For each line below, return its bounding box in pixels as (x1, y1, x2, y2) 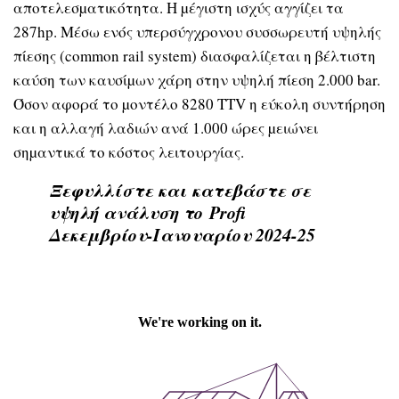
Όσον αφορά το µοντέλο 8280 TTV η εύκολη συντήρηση (13, 93, 386, 114)
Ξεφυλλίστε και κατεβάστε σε (49, 176, 311, 202)
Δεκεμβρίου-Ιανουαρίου (49, 221, 256, 247)
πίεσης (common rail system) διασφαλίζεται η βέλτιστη (13, 45, 376, 66)
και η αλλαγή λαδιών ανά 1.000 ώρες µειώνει (13, 117, 318, 138)
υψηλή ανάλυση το (49, 199, 209, 224)
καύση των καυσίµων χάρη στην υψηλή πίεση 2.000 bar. (13, 69, 380, 90)
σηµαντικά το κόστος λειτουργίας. (13, 141, 244, 162)
